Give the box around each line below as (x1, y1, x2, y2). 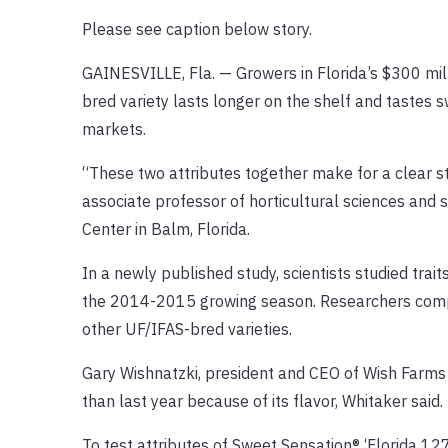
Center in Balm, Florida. (81, 218, 250, 239)
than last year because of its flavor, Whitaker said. (81, 390, 443, 411)
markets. (81, 118, 146, 139)
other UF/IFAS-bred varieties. (81, 318, 292, 339)
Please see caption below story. (81, 18, 312, 39)
